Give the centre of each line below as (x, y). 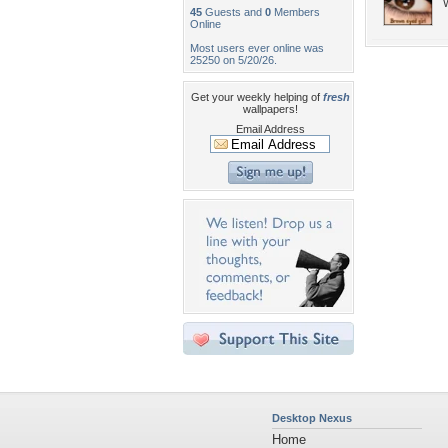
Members (295, 12)
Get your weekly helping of (256, 97)
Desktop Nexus (312, 418)
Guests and (233, 12)
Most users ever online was (257, 48)
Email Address (270, 129)
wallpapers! (270, 109)
